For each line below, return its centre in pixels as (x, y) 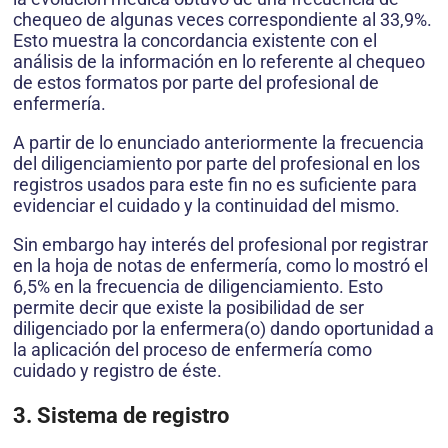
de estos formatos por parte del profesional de (196, 83)
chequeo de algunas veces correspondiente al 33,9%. (222, 20)
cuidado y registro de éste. (117, 371)
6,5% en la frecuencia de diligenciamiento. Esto (198, 287)
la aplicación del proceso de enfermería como (192, 350)
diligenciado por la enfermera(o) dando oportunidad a (223, 329)
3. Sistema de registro (121, 416)
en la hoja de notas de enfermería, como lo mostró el (220, 266)
